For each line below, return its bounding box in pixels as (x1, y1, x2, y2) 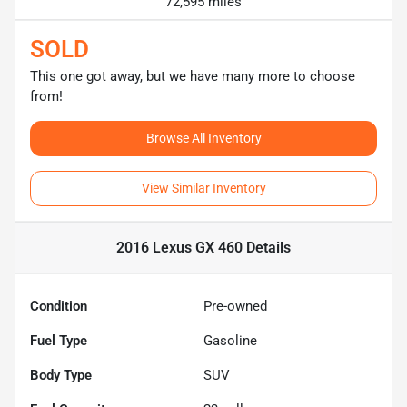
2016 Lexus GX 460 (116, 238, 243, 256)
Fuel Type (30, 332, 87, 349)
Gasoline (203, 332, 257, 349)
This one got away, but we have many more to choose (30, 67, 355, 84)
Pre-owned (203, 297, 267, 314)
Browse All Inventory (145, 130, 262, 145)
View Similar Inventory (141, 180, 266, 195)
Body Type (30, 366, 92, 383)
